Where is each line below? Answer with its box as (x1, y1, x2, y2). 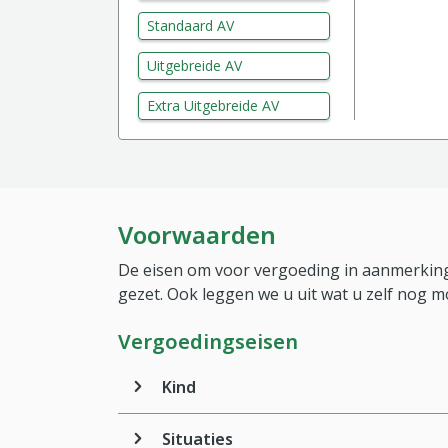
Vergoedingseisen (118, 328, 298, 355)
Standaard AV (147, 16, 234, 35)
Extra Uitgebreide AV (147, 96, 279, 115)
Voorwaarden (118, 218, 276, 251)
